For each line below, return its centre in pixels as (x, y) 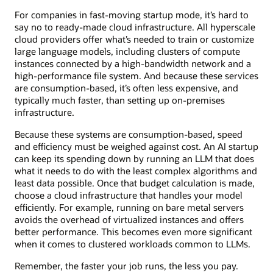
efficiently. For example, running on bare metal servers (129, 207)
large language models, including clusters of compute (127, 51)
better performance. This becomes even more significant (133, 231)
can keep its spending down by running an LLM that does (134, 158)
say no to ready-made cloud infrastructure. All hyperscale (135, 27)
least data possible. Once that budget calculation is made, (135, 183)
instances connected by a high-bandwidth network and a (133, 63)
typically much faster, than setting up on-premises (120, 100)
